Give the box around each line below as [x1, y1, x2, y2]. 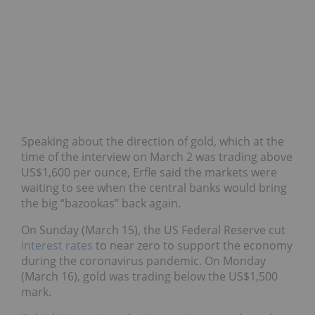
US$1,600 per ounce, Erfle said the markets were [21, 165, 277, 181]
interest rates [21, 238, 93, 254]
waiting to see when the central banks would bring [21, 180, 287, 196]
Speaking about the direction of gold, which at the [21, 134, 284, 150]
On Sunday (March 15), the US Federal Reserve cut [21, 222, 285, 238]
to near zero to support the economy [93, 238, 292, 254]
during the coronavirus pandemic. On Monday [21, 253, 266, 269]
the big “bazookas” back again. [21, 195, 181, 212]
